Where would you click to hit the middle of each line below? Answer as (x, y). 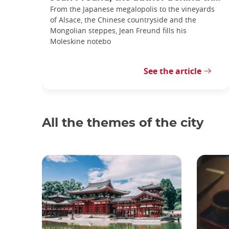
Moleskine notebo (81, 41)
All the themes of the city (123, 123)
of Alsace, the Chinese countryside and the (123, 19)
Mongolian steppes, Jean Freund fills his (118, 30)
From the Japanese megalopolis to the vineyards (132, 9)
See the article (173, 71)
